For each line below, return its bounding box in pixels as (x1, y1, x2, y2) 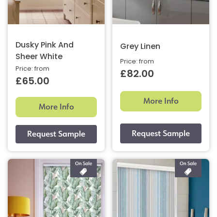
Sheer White (15, 53, 62, 62)
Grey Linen (120, 43, 160, 51)
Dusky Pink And (15, 42, 74, 50)
